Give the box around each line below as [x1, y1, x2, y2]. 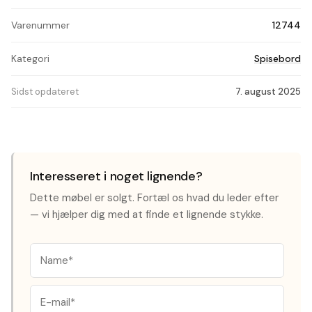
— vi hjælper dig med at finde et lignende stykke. [30, 208, 263, 221]
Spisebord [254, 52, 301, 65]
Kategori [11, 52, 49, 65]
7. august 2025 [235, 86, 301, 97]
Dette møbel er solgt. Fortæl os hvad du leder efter [30, 191, 279, 205]
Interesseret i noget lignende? [30, 168, 203, 185]
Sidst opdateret [11, 86, 79, 97]
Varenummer [11, 19, 70, 31]
